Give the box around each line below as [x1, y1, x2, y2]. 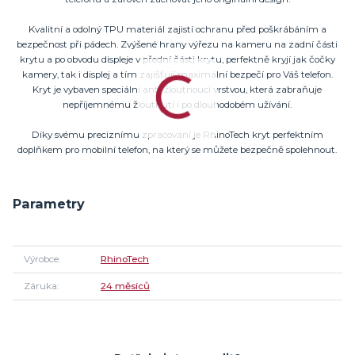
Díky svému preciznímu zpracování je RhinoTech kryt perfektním [31, 128, 323, 140]
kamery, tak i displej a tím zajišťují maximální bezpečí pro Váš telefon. [21, 68, 333, 80]
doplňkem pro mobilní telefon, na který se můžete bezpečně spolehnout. [17, 143, 338, 155]
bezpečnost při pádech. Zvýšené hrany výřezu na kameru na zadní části [17, 38, 338, 50]
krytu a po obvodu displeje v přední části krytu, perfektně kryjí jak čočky [19, 53, 335, 65]
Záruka [23, 280, 57, 292]
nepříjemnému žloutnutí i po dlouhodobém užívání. [63, 98, 292, 110]
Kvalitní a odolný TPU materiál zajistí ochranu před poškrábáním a [28, 23, 326, 35]
